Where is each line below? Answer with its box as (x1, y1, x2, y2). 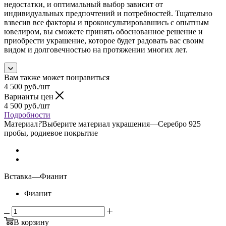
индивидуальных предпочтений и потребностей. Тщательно (4, 9, 212, 18)
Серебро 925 (158, 119, 201, 128)
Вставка (4, 172, 32, 181)
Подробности (4, 110, 50, 119)
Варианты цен (4, 92, 55, 101)
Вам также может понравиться (4, 73, 109, 82)
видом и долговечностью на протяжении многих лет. (4, 45, 188, 54)
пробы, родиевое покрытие (4, 128, 98, 137)
